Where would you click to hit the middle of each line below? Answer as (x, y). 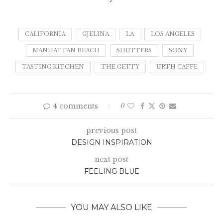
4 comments (75, 106)
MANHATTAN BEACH (66, 51)
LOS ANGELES (172, 34)
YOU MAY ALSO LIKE (111, 208)
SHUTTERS (134, 51)
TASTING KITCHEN (53, 67)
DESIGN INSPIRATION (111, 143)
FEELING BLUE (111, 171)
